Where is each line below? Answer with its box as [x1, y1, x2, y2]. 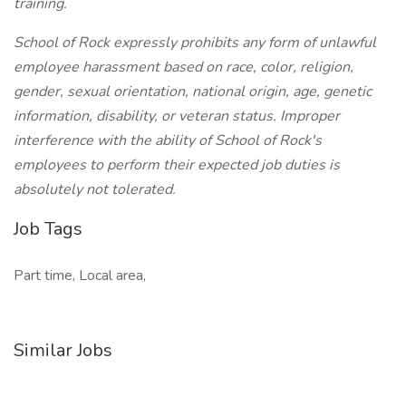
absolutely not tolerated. [14, 179, 176, 199]
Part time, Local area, [14, 266, 146, 285]
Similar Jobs [14, 338, 112, 362]
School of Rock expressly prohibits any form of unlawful [14, 33, 376, 53]
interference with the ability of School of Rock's [14, 130, 322, 150]
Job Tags [14, 217, 82, 241]
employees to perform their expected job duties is [14, 155, 340, 175]
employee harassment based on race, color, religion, [14, 57, 353, 77]
